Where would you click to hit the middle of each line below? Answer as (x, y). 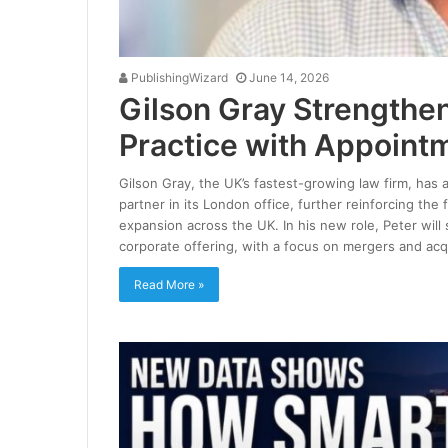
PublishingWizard (177, 77)
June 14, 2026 (288, 77)
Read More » (168, 284)
